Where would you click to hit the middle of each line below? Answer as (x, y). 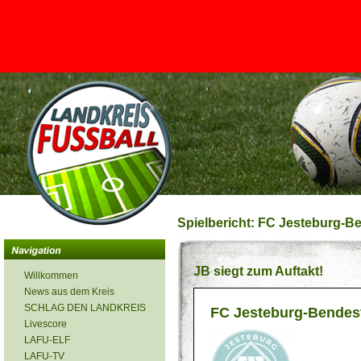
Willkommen (51, 276)
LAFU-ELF (47, 340)
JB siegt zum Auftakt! (260, 271)
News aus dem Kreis (69, 292)
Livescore (46, 324)
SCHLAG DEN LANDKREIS (85, 308)
